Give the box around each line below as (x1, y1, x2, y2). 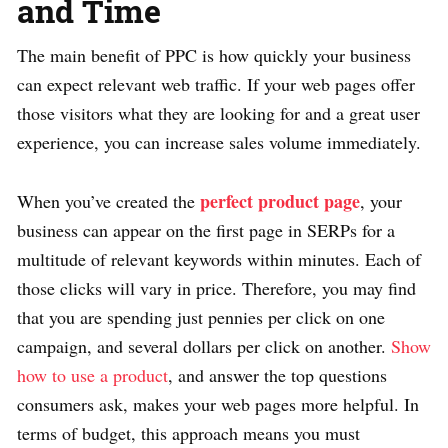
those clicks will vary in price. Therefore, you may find (17, 275, 416, 300)
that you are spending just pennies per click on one (17, 304, 385, 329)
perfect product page (200, 187, 360, 214)
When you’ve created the (17, 188, 200, 213)
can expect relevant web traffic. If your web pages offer (17, 71, 415, 96)
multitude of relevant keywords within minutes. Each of (17, 246, 421, 271)
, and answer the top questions (168, 362, 387, 387)
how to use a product (17, 362, 168, 387)
